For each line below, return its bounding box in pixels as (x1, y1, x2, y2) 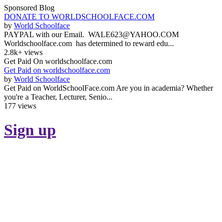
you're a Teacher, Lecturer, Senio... (4, 93, 112, 101)
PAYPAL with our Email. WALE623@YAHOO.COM (4, 30, 185, 39)
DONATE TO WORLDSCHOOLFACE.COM (4, 12, 155, 21)
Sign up (4, 121, 56, 139)
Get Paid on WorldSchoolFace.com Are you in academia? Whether (4, 84, 213, 92)
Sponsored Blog (4, 3, 55, 12)
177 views (4, 102, 36, 110)
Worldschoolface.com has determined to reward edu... (4, 39, 174, 48)
